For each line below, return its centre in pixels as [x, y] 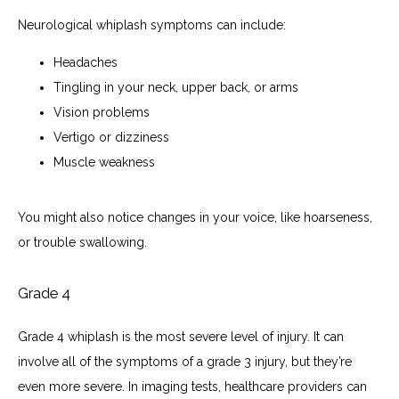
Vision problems [103, 112]
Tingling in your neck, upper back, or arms [176, 87]
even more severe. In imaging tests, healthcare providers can [192, 386]
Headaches [85, 62]
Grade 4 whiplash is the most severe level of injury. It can [181, 336]
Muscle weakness [104, 162]
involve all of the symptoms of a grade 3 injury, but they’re [185, 361]
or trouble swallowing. [84, 242]
